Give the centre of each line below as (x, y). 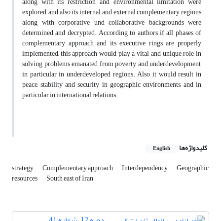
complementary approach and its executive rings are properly (112, 43)
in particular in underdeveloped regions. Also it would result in (112, 74)
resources (25, 179)
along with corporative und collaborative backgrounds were (112, 23)
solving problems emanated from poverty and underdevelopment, (112, 64)
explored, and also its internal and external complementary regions (112, 12)
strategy (23, 168)
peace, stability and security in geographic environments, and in (112, 85)
